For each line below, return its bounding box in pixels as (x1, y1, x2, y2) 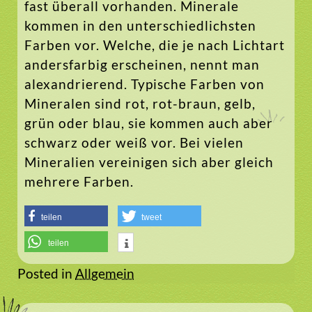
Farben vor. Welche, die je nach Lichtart (24, 37, 285, 54)
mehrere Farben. (24, 173, 134, 190)
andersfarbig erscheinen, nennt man (24, 56, 260, 73)
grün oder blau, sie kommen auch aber (24, 115, 273, 132)
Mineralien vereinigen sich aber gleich (24, 154, 274, 171)
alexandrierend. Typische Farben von (24, 76, 265, 93)
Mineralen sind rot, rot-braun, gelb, (24, 95, 256, 112)
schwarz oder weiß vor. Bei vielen (24, 134, 244, 151)
